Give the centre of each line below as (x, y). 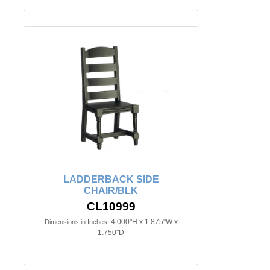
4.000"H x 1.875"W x (144, 222)
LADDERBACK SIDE (111, 179)
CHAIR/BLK (111, 191)
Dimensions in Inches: (77, 222)
